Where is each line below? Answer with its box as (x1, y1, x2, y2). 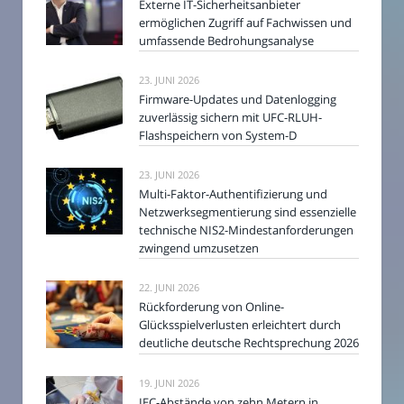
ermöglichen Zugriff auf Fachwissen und (139, 14, 352, 31)
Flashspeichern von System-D (139, 126, 297, 143)
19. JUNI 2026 (139, 375, 199, 390)
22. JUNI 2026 (139, 280, 199, 295)
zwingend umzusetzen (139, 240, 259, 257)
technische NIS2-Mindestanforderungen (139, 222, 353, 239)
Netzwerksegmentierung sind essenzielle (139, 204, 356, 221)
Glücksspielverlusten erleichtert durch (139, 317, 341, 334)
